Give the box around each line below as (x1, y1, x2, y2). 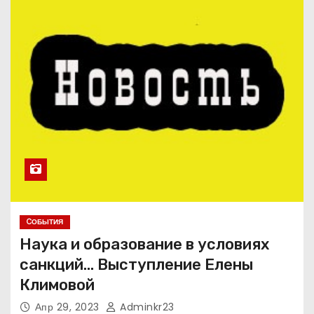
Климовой (19, 275, 95, 294)
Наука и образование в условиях (19, 234, 269, 254)
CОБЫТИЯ (26, 216, 63, 227)
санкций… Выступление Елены (19, 254, 253, 274)
